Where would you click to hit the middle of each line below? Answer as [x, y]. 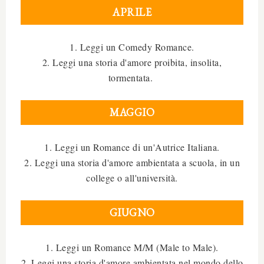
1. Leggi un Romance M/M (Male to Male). [132, 247]
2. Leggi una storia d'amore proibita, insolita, [132, 62]
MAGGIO [132, 112]
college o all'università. [132, 177]
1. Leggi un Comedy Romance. [132, 47]
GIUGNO [132, 212]
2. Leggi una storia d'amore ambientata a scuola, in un [132, 162]
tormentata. [132, 77]
